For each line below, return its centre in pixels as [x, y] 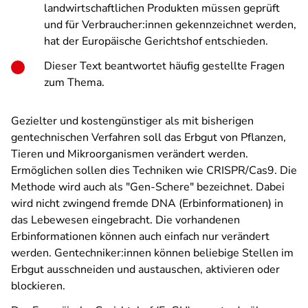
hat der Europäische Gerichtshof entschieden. [156, 41]
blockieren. [38, 286]
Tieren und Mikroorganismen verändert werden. [130, 154]
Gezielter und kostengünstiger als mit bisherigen [132, 121]
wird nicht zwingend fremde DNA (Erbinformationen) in [147, 203]
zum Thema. [74, 82]
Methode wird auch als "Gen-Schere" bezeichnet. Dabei [148, 187]
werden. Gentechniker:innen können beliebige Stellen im [152, 253]
